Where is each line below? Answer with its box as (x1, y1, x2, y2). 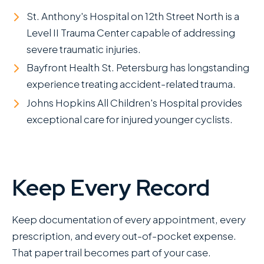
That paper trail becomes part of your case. (12, 245, 211, 259)
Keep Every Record (12, 172, 210, 203)
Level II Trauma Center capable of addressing (27, 26, 235, 39)
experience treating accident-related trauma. (27, 77, 236, 91)
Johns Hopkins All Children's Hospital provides (27, 95, 242, 109)
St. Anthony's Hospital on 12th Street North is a (27, 9, 239, 23)
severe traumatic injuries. (27, 42, 141, 56)
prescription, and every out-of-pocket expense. (12, 229, 236, 242)
